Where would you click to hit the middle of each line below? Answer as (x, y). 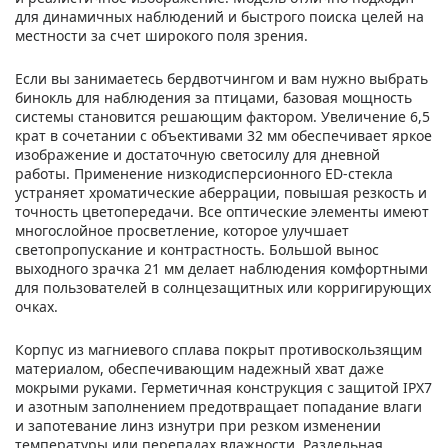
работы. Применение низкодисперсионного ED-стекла (204, 173)
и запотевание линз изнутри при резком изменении (198, 425)
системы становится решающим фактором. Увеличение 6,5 (222, 116)
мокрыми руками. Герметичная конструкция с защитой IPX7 (223, 387)
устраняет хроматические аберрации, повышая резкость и (221, 192)
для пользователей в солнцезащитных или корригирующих (223, 287)
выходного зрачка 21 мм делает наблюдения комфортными (221, 268)
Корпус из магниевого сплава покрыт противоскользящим (218, 349)
